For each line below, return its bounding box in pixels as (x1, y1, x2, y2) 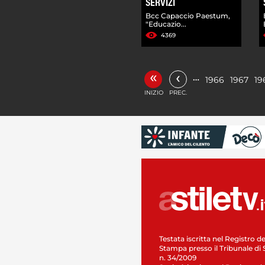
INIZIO (144, 88, 163, 96)
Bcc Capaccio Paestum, (146, 11, 230, 20)
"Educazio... (146, 19, 186, 28)
